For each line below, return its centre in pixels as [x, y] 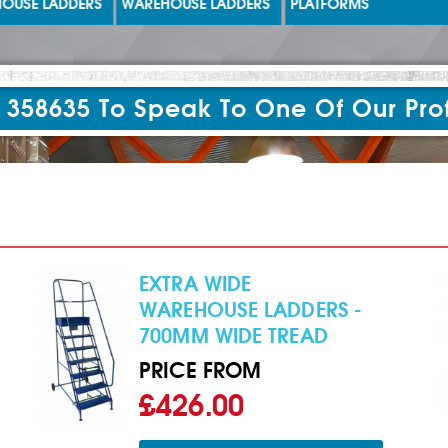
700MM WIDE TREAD [233, 336]
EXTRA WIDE [195, 284]
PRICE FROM [200, 370]
